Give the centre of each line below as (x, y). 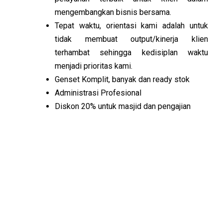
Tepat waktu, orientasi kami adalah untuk (131, 26)
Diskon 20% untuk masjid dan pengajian (123, 106)
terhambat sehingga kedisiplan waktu (131, 53)
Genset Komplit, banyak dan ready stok (122, 79)
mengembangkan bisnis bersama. (113, 12)
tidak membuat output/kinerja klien (131, 39)
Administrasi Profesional (98, 93)
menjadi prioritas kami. (94, 66)
